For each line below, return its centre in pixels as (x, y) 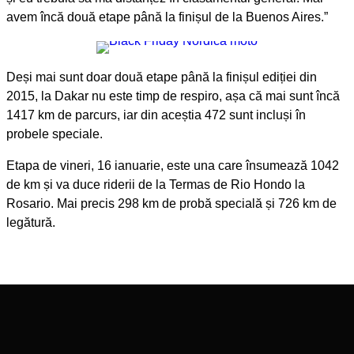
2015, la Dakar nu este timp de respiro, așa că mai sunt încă (173, 96)
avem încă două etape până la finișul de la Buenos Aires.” (167, 17)
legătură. (31, 222)
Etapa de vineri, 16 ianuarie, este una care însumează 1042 (173, 165)
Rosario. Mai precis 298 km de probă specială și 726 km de (171, 203)
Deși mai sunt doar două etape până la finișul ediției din (162, 77)
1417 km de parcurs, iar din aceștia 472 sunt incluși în (156, 115)
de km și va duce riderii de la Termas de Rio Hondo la (156, 184)
